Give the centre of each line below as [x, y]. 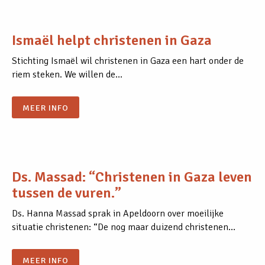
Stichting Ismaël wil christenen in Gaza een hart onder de [128, 61]
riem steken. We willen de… [67, 75]
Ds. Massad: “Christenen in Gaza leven [132, 177]
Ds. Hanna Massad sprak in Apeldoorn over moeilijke [118, 214]
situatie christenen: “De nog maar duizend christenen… [124, 227]
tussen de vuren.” [67, 193]
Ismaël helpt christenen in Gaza [112, 41]
